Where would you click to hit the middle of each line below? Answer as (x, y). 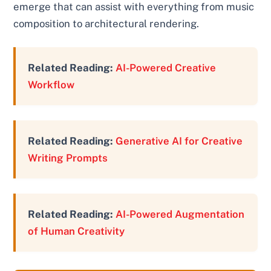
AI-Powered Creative (166, 68)
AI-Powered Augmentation (180, 214)
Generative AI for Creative (179, 141)
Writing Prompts (68, 158)
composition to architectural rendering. (106, 24)
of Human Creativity (77, 231)
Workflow (51, 85)
